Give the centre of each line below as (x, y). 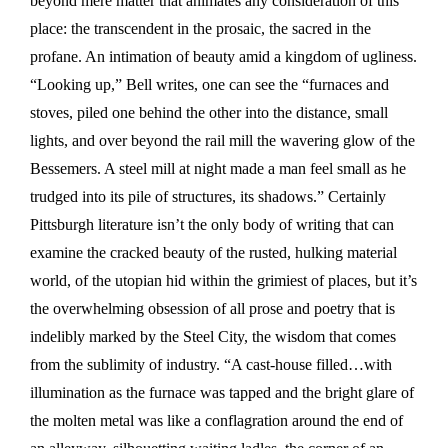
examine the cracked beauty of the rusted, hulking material (213, 253)
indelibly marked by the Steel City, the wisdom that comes (213, 337)
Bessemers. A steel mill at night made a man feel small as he (218, 169)
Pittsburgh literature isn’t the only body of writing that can (212, 225)
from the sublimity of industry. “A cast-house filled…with (211, 365)
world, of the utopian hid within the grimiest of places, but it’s (223, 281)
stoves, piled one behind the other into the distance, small (209, 113)
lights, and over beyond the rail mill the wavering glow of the (222, 141)
